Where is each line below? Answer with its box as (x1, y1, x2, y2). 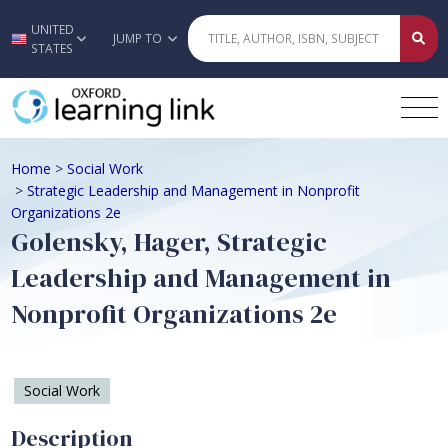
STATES (31, 39, 74, 57)
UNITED (31, 20, 75, 38)
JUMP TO (113, 30, 166, 48)
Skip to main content (146, 28, 302, 51)
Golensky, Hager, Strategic (10, 223, 327, 260)
